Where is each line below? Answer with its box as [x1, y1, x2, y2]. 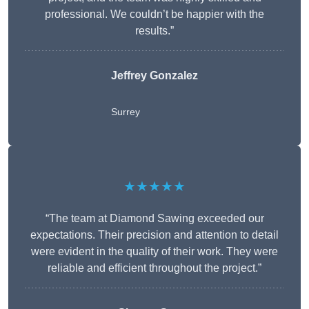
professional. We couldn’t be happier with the [45, 8, 264, 21]
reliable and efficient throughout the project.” [48, 262, 261, 275]
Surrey [111, 106, 140, 118]
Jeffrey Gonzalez [111, 70, 198, 82]
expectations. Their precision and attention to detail [30, 229, 279, 241]
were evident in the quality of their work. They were [31, 246, 278, 258]
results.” [135, 25, 174, 37]
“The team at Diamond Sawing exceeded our [45, 212, 264, 225]
